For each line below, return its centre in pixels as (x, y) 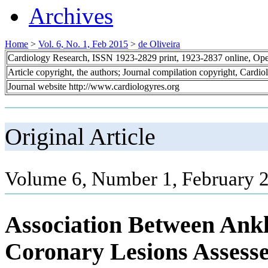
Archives (71, 16)
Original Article (80, 136)
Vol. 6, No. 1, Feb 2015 (83, 44)
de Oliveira (159, 44)
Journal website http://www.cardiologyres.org (94, 86)
